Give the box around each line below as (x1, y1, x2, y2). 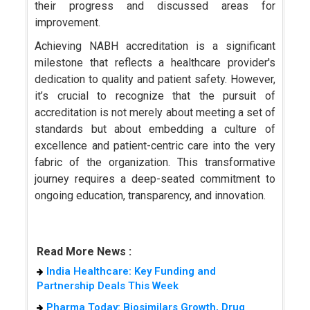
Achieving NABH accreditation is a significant (35, 39, 275, 53)
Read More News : (36, 244, 131, 258)
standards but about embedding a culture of (35, 122, 275, 136)
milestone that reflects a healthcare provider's (35, 55, 275, 69)
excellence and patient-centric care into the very (35, 138, 275, 152)
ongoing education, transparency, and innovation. (35, 188, 266, 202)
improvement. (35, 15, 101, 29)
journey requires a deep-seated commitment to (35, 172, 275, 185)
